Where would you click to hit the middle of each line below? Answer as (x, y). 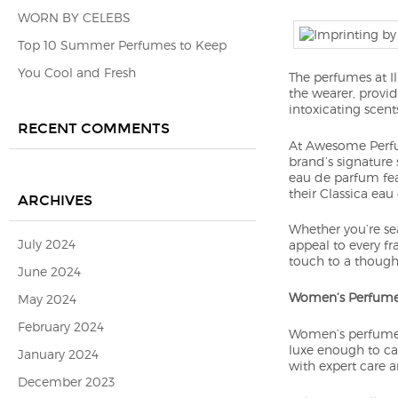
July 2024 (47, 244)
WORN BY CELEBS (74, 17)
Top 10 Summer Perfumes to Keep (122, 45)
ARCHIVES (55, 200)
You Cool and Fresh (77, 72)
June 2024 (49, 271)
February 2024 (61, 326)
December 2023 (66, 382)
